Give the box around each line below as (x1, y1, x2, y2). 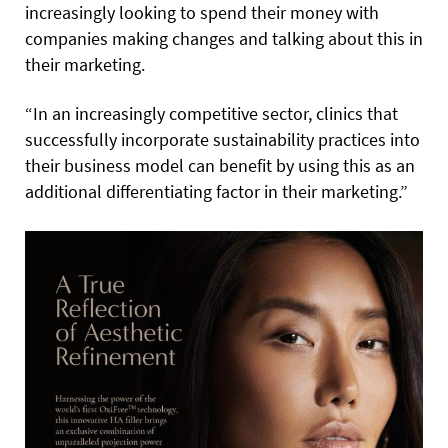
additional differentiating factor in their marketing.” (25, 180, 408, 204)
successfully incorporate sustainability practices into (25, 128, 420, 152)
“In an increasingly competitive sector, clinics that (25, 102, 398, 126)
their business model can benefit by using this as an (25, 154, 415, 178)
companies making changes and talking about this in (25, 27, 423, 51)
